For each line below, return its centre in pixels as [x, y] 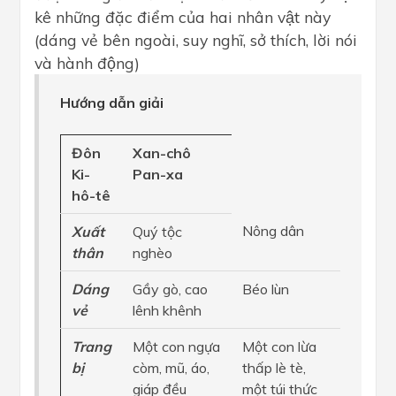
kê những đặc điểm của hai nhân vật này [183, 17]
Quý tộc [157, 232]
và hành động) [87, 63]
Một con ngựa [176, 346]
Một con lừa [279, 346]
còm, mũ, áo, [171, 368]
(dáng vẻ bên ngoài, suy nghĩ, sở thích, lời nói [196, 40]
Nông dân [273, 231]
